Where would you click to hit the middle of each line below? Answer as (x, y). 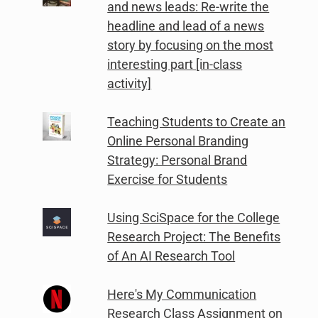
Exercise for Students (168, 179)
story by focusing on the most (191, 45)
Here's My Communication (182, 294)
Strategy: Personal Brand (177, 160)
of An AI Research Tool (171, 256)
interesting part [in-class (175, 64)
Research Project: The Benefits (194, 236)
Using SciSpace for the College (194, 217)
